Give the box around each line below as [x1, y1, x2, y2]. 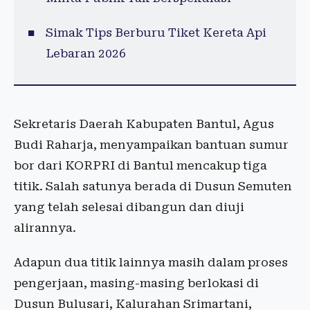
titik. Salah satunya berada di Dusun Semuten [14, 179, 292, 194]
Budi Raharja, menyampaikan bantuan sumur [14, 138, 289, 152]
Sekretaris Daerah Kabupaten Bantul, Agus [14, 117, 274, 131]
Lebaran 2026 [45, 46, 126, 61]
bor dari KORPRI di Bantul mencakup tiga [14, 158, 267, 173]
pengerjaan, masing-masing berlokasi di [14, 276, 259, 291]
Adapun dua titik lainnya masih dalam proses [14, 255, 288, 270]
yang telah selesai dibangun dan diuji [14, 200, 244, 215]
